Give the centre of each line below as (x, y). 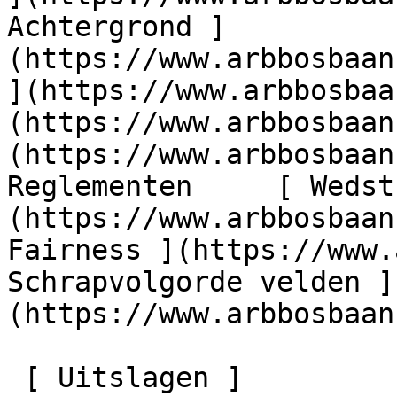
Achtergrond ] (117, 27)
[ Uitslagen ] (16, 378)
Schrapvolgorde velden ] (201, 282)
